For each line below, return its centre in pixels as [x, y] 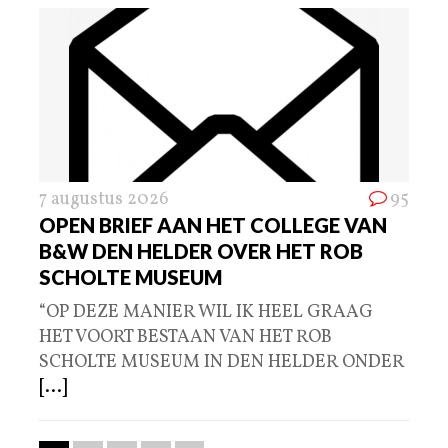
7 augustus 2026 [104, 200]
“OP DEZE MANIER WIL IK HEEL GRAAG [206, 313]
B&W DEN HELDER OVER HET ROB [201, 251]
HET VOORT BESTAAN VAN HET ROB [185, 338]
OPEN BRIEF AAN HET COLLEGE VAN [213, 225]
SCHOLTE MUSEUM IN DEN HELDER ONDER [221, 363]
